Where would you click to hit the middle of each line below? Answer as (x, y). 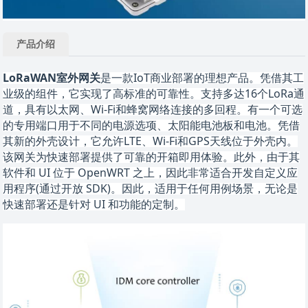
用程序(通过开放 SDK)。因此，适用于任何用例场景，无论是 (151, 189)
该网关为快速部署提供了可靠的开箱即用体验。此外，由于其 (152, 157)
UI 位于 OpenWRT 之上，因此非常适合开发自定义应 (167, 173)
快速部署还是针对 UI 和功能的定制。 (94, 205)
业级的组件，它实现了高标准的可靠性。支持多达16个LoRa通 (154, 94)
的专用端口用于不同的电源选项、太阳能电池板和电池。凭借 (152, 125)
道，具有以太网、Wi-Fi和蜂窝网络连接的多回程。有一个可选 (153, 110)
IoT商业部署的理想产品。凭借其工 (219, 78)
